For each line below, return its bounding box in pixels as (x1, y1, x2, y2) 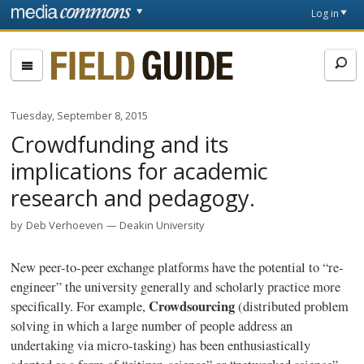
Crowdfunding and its (11, 128, 229, 159)
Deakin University (119, 217, 205, 232)
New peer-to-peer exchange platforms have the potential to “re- (11, 258, 21, 276)
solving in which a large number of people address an (11, 316, 293, 335)
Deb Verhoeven (26, 217, 104, 232)
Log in (310, 6, 339, 21)
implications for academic (11, 155, 269, 186)
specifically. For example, (11, 297, 149, 315)
